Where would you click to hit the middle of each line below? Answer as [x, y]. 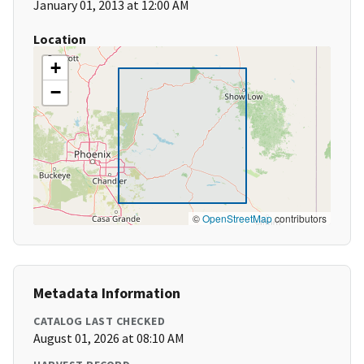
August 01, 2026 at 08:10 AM [109, 338]
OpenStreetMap [237, 219]
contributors [299, 219]
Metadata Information [107, 293]
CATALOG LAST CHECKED [99, 321]
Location [60, 39]
